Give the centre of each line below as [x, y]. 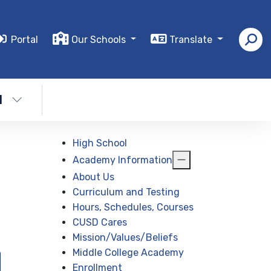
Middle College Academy [129, 253]
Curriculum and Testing [126, 192]
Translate [192, 39]
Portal [24, 39]
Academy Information [123, 160]
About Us [94, 177]
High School [100, 143]
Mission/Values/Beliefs [126, 237]
